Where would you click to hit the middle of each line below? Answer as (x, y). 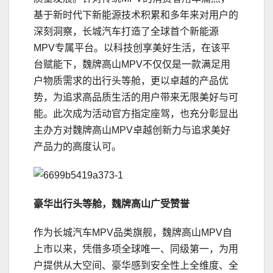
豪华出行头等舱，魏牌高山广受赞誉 (112, 204)
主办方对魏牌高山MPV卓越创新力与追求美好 (132, 130)
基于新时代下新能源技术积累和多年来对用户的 (136, 15)
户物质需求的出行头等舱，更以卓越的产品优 (131, 81)
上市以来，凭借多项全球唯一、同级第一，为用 (136, 249)
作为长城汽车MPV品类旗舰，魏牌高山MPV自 (133, 233)
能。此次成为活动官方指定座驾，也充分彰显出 (136, 114)
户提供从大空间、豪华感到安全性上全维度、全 (136, 266)
